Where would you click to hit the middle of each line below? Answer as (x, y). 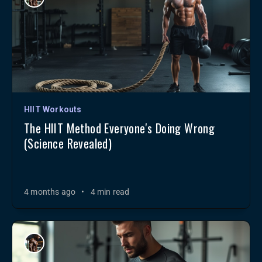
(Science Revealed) (68, 143)
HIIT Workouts (53, 109)
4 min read (110, 192)
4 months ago (50, 192)
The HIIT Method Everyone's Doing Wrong (120, 128)
